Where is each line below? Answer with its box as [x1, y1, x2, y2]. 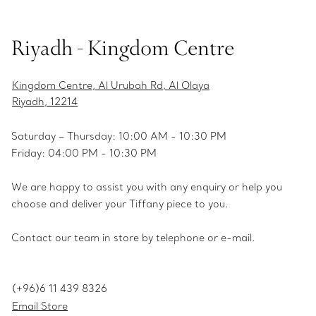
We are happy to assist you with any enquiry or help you [11, 181, 282, 194]
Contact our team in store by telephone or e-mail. [11, 231, 255, 245]
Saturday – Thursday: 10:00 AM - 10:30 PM [11, 130, 226, 143]
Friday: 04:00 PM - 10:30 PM [11, 147, 157, 160]
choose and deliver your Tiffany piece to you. [11, 197, 228, 211]
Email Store [12, 300, 68, 313]
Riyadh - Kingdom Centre [11, 33, 234, 62]
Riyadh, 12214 [12, 95, 78, 109]
